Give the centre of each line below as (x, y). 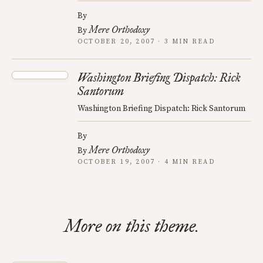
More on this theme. (131, 226)
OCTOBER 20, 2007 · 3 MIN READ (146, 41)
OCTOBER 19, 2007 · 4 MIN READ (146, 162)
